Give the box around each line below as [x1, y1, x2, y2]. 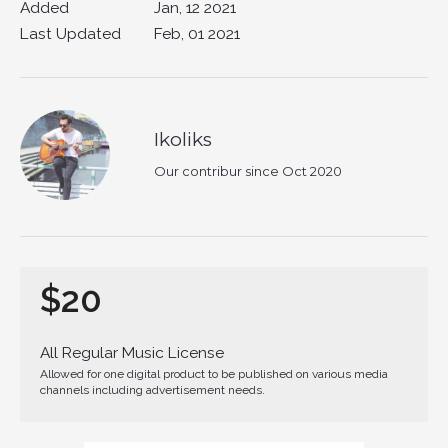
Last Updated [20, 24, 121, 43]
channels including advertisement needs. [40, 382, 265, 397]
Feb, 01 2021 [150, 24, 240, 43]
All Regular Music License [40, 342, 224, 362]
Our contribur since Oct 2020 [154, 163, 342, 179]
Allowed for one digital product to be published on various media [40, 366, 388, 381]
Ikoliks [154, 128, 212, 151]
